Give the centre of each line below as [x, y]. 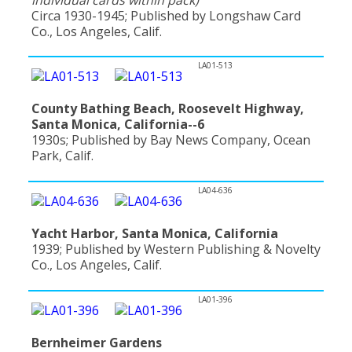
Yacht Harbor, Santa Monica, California [155, 233]
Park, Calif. [62, 156]
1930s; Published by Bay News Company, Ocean [171, 140]
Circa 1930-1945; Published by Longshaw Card [166, 15]
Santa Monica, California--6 [118, 125]
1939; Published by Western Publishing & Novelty [176, 249]
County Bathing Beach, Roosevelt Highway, [168, 109]
